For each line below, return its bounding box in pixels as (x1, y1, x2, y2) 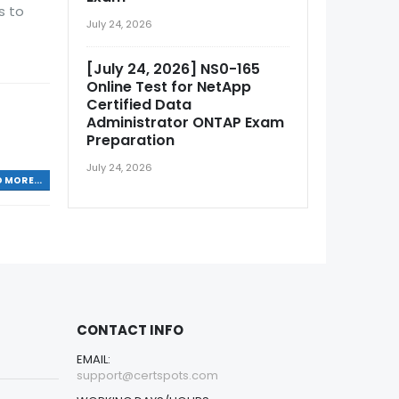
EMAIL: (77, 351, 110, 369)
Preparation (86, 130, 175, 151)
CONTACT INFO (77, 321, 183, 340)
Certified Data (86, 94, 191, 115)
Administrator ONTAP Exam (86, 112, 284, 133)
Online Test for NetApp (86, 77, 251, 97)
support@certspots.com (77, 367, 218, 385)
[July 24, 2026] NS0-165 (86, 59, 260, 79)
